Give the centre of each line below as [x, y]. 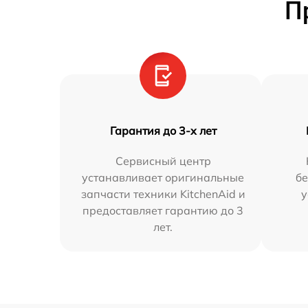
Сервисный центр [163, 161]
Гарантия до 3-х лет [163, 131]
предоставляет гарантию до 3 [163, 211]
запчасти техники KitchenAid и [163, 194]
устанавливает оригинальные [163, 178]
